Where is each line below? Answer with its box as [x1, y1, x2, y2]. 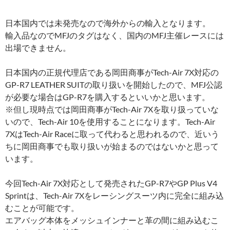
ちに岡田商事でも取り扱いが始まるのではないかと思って [5, 141, 219, 151]
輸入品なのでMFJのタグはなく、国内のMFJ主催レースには [5, 30, 224, 40]
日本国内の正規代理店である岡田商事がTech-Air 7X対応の [5, 67, 219, 77]
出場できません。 [5, 42, 71, 52]
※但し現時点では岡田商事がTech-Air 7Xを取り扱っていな [5, 104, 219, 114]
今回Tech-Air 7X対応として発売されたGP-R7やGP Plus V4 [5, 178, 217, 188]
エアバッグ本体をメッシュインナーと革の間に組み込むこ [5, 215, 219, 225]
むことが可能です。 [5, 202, 79, 213]
